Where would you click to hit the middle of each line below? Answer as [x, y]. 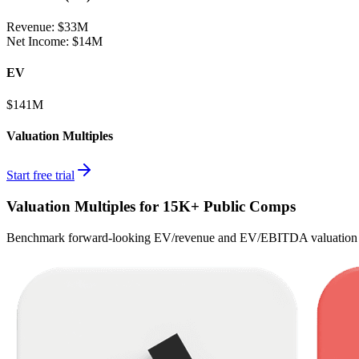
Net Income [36, 42]
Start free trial [40, 175]
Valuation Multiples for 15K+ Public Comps [151, 206]
